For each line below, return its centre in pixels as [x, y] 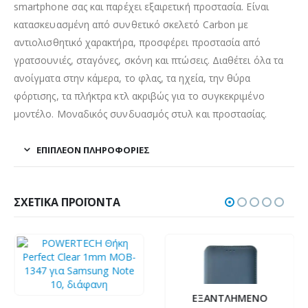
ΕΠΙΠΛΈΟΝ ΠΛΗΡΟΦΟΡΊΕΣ [93, 150]
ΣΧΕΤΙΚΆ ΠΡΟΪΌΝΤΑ [67, 202]
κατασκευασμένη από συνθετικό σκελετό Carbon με [131, 24]
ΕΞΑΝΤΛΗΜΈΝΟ [229, 298]
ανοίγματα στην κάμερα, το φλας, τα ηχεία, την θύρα [132, 78]
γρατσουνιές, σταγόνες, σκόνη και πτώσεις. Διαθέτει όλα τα [148, 60]
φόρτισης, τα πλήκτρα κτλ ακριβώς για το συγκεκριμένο [139, 96]
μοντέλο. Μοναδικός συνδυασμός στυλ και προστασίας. [141, 113]
